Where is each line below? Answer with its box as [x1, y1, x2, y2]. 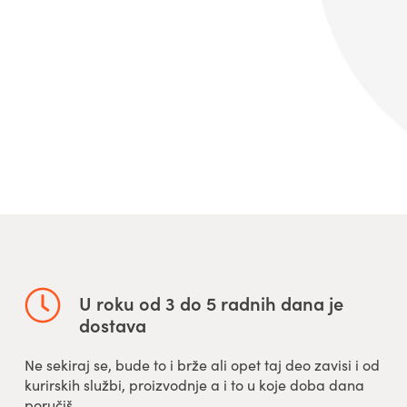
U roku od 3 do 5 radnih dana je [78, 290, 343, 315]
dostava [78, 312, 146, 337]
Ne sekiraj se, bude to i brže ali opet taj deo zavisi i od [24, 355, 380, 374]
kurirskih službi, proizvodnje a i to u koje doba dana [24, 375, 364, 394]
